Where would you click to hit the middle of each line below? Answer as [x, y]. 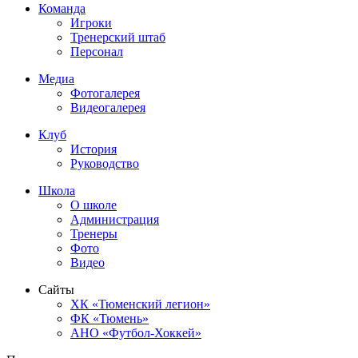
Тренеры [94, 233]
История [93, 149]
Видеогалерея [108, 107]
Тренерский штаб [118, 37]
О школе [93, 205]
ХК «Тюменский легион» [140, 304]
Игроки [91, 22]
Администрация [115, 219]
